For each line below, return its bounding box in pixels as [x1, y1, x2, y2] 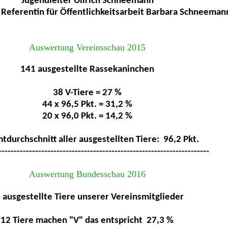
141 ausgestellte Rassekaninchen [20, 65, 154, 74]
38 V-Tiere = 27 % [52, 88, 122, 98]
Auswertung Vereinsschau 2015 [28, 42, 146, 52]
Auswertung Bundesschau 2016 [28, 169, 146, 179]
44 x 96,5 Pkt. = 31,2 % [42, 100, 132, 109]
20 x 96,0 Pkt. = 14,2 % [42, 111, 132, 121]
